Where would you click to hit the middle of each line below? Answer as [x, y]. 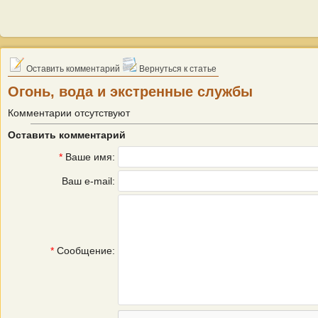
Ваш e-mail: [88, 181]
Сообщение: [84, 251]
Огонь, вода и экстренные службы [130, 92]
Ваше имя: [89, 157]
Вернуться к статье [177, 69]
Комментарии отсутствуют [69, 113]
